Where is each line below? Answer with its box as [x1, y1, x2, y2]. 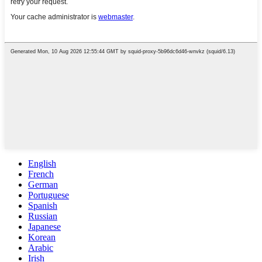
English [28, 158, 56, 169]
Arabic [28, 243, 53, 253]
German [28, 180, 58, 190]
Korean [28, 232, 56, 243]
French [28, 169, 54, 180]
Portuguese [28, 190, 69, 201]
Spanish [28, 201, 57, 211]
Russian [28, 211, 57, 222]
